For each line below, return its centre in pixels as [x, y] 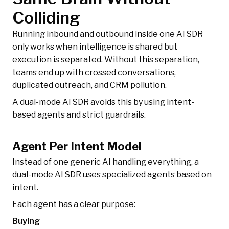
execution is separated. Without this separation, [106, 60]
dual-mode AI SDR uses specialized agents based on [112, 175]
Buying [26, 221]
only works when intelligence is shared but [95, 47]
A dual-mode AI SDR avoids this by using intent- [103, 102]
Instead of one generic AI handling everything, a [106, 162]
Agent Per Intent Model [77, 146]
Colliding [46, 18]
